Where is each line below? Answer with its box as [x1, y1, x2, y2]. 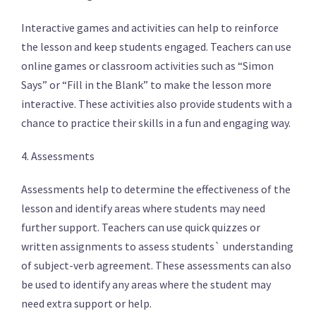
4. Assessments [21, 149, 95, 163]
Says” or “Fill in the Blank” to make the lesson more [21, 78, 272, 92]
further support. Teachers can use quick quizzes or [21, 220, 260, 234]
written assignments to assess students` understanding [21, 239, 293, 253]
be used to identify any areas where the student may [21, 277, 271, 291]
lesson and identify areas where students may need [21, 201, 265, 215]
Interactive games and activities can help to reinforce [21, 20, 279, 35]
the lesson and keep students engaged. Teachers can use [21, 39, 291, 54]
